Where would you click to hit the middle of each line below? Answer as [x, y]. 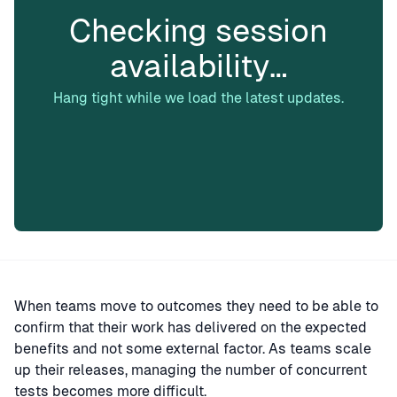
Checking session [198, 31]
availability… [198, 66]
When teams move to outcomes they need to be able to [196, 306]
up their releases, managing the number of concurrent [191, 370]
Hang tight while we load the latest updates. [198, 98]
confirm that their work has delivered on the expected [191, 327]
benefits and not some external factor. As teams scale [193, 349]
